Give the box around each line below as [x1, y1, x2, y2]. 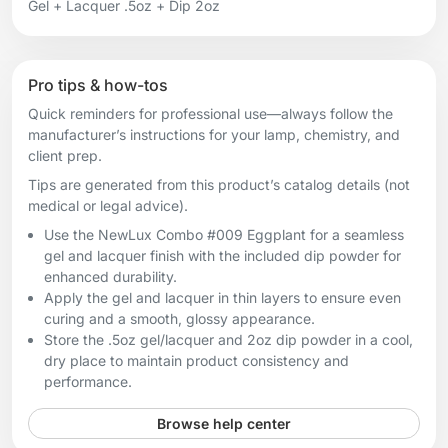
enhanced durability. [44, 267, 177, 285]
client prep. [28, 146, 102, 164]
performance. [44, 372, 132, 390]
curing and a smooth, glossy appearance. [44, 309, 315, 327]
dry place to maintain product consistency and [44, 351, 349, 369]
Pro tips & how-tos [28, 74, 168, 95]
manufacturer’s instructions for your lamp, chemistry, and [28, 125, 400, 143]
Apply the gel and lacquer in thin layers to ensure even [44, 288, 401, 306]
